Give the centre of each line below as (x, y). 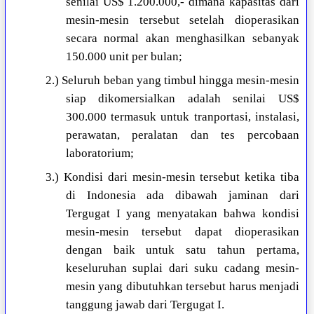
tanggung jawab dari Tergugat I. (145, 305)
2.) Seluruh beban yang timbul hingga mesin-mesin (172, 81)
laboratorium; (100, 153)
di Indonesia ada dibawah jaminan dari (182, 196)
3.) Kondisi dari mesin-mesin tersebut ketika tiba (172, 177)
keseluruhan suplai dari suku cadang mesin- (182, 268)
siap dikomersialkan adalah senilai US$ (182, 99)
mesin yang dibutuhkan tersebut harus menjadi (182, 287)
